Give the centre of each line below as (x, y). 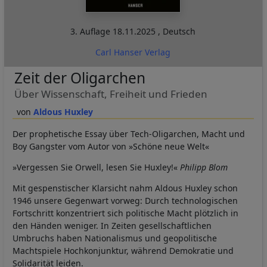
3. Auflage (92, 32)
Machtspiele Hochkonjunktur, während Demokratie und (123, 251)
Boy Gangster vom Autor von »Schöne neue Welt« (111, 147)
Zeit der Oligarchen (80, 78)
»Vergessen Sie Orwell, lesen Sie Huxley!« (96, 167)
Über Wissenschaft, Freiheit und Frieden (111, 94)
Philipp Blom (204, 167)
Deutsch (179, 32)
